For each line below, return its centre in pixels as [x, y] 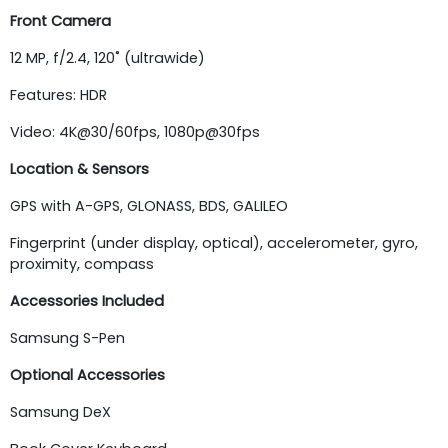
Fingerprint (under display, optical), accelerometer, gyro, [214, 242]
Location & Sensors [79, 168]
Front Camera [60, 20]
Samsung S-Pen [67, 337]
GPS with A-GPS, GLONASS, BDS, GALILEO [149, 205]
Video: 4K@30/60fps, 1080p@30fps [135, 131]
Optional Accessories [87, 374]
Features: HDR [58, 94]
